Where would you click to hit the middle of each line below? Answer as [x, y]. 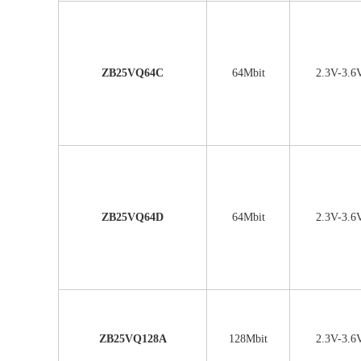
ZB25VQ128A [133, 339]
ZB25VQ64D [133, 217]
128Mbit [248, 339]
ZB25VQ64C [133, 73]
